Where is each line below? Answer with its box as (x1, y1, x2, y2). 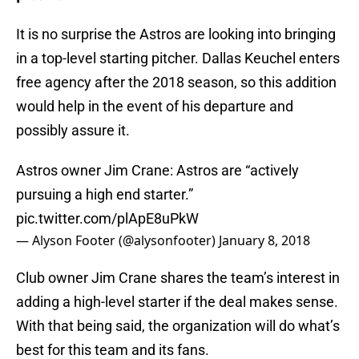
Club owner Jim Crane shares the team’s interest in (16, 269, 340, 287)
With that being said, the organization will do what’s (16, 317, 340, 335)
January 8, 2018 (219, 232, 310, 250)
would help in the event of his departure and (16, 98, 293, 115)
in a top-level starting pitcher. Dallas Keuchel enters (16, 50, 340, 67)
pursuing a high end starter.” (16, 186, 193, 204)
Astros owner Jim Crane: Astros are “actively (16, 162, 299, 179)
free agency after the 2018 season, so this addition (16, 74, 337, 91)
